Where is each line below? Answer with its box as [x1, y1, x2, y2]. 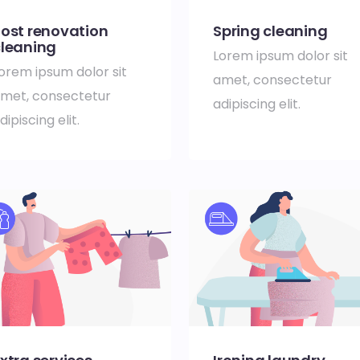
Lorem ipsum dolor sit [213, 47, 348, 66]
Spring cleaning [213, 21, 328, 42]
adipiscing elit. [213, 95, 304, 114]
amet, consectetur [213, 71, 332, 90]
